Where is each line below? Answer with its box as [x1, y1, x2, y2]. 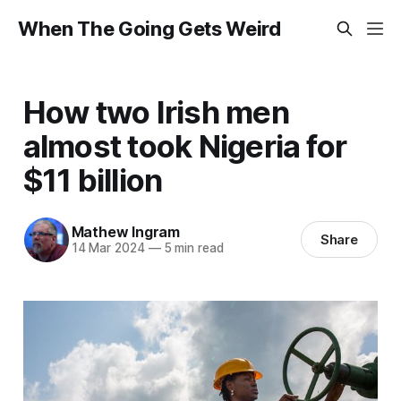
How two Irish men [22, 92, 289, 131]
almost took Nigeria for [22, 126, 347, 165]
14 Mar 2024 [71, 241, 145, 256]
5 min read [160, 241, 224, 256]
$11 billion [22, 160, 163, 199]
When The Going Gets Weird [18, 17, 281, 40]
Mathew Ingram [71, 223, 180, 242]
